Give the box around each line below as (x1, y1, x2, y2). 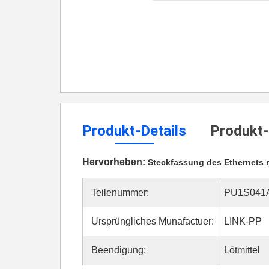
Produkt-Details (82, 122, 186, 139)
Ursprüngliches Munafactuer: (91, 216, 214, 226)
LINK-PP (224, 216, 262, 226)
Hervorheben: (82, 157, 148, 167)
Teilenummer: (91, 187, 149, 198)
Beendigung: (91, 245, 146, 255)
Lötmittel (224, 245, 260, 255)
